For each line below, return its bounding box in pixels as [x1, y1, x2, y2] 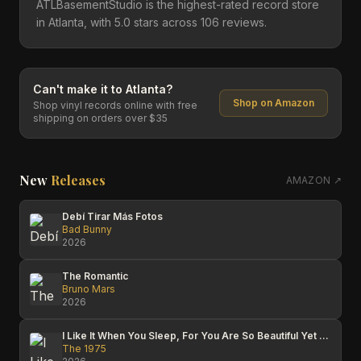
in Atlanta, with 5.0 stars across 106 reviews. [36, 15, 267, 29]
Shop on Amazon [233, 97, 314, 109]
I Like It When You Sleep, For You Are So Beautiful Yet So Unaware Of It [319, 330, 329, 342]
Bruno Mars [62, 283, 115, 295]
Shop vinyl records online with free [33, 99, 197, 111]
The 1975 [62, 342, 106, 355]
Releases [51, 172, 106, 189]
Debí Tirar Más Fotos [62, 210, 163, 222]
